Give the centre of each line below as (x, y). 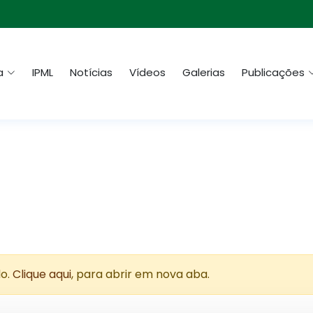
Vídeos (147, 73)
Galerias (204, 73)
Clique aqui (42, 274)
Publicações (273, 73)
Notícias (91, 73)
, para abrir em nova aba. (140, 274)
